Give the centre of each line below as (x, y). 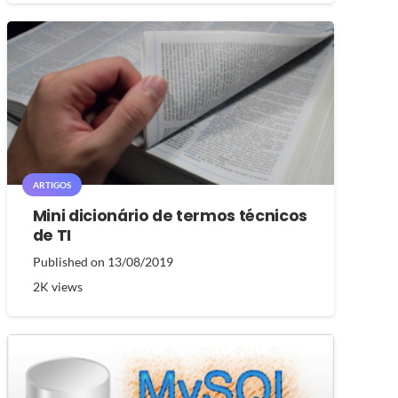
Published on (70, 261)
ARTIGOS (52, 184)
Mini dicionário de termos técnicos (170, 215)
